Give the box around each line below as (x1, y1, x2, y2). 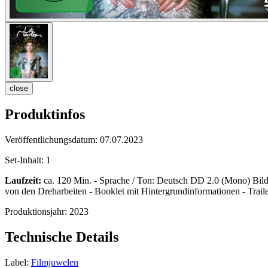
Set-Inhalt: (5, 155, 46, 166)
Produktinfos (5, 106, 85, 123)
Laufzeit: (5, 175, 41, 186)
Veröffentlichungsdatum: (5, 135, 100, 145)
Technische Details (5, 229, 118, 245)
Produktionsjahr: (5, 206, 69, 217)
